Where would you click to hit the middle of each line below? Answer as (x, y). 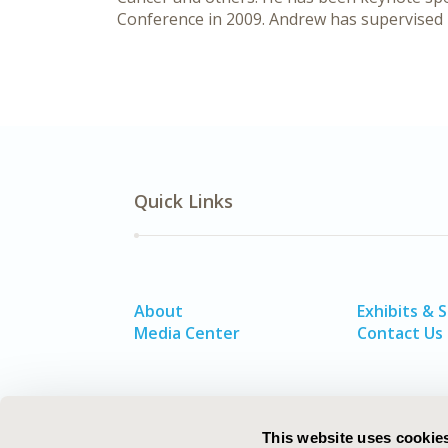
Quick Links (183, 201)
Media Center (187, 333)
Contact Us (400, 333)
